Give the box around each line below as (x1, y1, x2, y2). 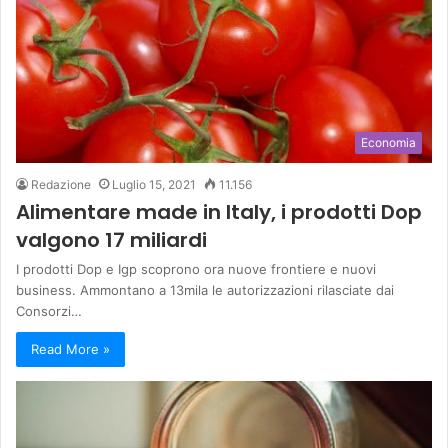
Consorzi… (16, 302, 82, 319)
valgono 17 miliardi (16, 225, 207, 254)
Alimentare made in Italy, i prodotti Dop (16, 197, 422, 226)
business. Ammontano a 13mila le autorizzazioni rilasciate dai (16, 281, 394, 298)
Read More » (31, 340, 110, 357)
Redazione (31, 176, 91, 192)
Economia (361, 134, 416, 150)
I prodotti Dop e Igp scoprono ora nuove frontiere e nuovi (16, 260, 376, 277)
